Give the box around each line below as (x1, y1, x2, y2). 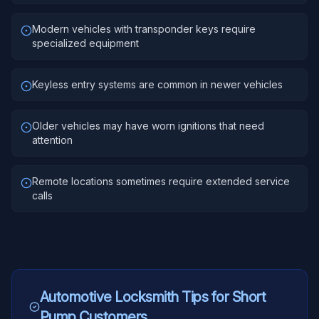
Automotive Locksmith (39, 288, 179, 305)
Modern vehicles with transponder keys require (32, 23, 256, 35)
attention (32, 134, 73, 146)
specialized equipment (32, 37, 139, 49)
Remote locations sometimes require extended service (32, 175, 290, 187)
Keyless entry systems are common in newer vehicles (32, 78, 283, 90)
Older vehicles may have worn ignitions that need (32, 120, 264, 132)
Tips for (178, 288, 232, 305)
